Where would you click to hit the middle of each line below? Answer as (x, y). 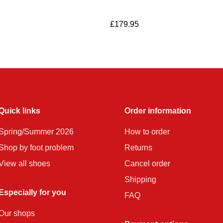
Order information (158, 111)
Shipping (141, 180)
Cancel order (148, 164)
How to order (147, 132)
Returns (139, 148)
